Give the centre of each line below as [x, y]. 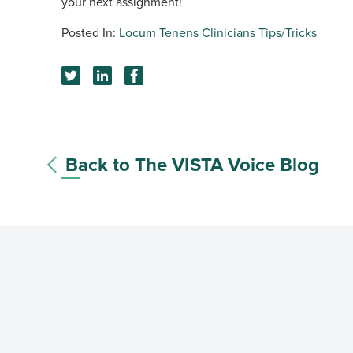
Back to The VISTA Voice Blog [192, 165]
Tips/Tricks [288, 33]
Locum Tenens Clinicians [187, 33]
